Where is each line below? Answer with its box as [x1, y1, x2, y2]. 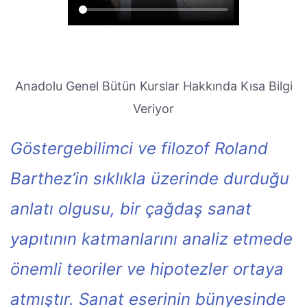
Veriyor [133, 101, 174, 116]
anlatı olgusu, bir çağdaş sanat [10, 199, 251, 219]
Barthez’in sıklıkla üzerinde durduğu [10, 169, 289, 188]
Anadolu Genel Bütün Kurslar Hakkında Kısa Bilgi [14, 79, 293, 93]
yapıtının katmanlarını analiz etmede [10, 229, 293, 249]
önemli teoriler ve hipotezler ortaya [10, 259, 284, 279]
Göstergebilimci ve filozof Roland [10, 138, 268, 158]
